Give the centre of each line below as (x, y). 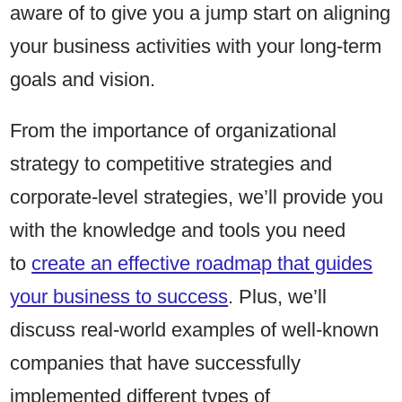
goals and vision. (86, 80)
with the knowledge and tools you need (178, 231)
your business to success (119, 297)
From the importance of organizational (174, 131)
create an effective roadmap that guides (202, 264)
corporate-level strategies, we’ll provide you (197, 197)
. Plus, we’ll (278, 297)
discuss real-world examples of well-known (195, 330)
